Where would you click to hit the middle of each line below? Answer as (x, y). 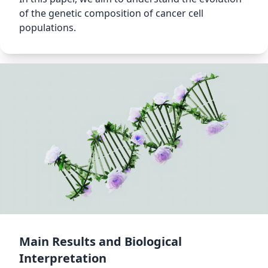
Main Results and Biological (100, 242)
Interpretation (63, 258)
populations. (48, 28)
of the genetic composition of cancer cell (111, 13)
